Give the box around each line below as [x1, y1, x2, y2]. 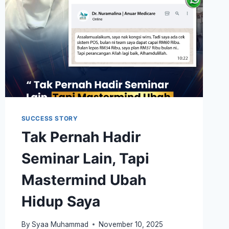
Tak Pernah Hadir [21, 128, 141, 146]
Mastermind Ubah [21, 171, 146, 189]
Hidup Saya [21, 193, 100, 211]
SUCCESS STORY [21, 114, 78, 123]
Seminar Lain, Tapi [21, 150, 149, 168]
